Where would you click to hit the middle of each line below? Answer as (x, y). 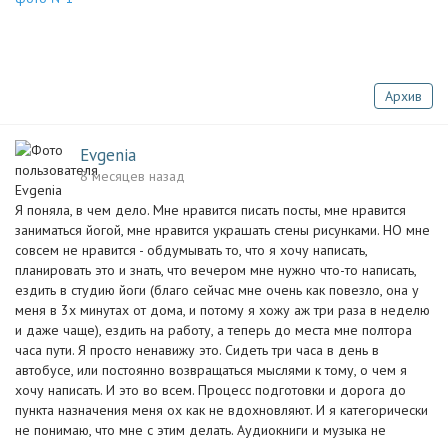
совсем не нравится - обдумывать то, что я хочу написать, (191, 250)
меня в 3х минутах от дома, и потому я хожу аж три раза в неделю (222, 310)
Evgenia (108, 155)
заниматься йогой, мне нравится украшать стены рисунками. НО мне (222, 230)
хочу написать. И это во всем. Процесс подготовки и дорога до (210, 390)
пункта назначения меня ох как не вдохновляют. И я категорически (221, 410)
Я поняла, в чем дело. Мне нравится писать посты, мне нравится (210, 210)
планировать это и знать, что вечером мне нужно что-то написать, (215, 270)
